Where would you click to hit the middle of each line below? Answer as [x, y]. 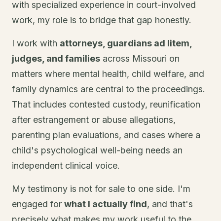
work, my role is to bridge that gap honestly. [102, 20]
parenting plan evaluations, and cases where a [106, 135]
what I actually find [106, 204]
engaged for [38, 204]
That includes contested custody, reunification [106, 105]
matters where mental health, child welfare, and [108, 74]
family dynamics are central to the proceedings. [109, 89]
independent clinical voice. [66, 166]
